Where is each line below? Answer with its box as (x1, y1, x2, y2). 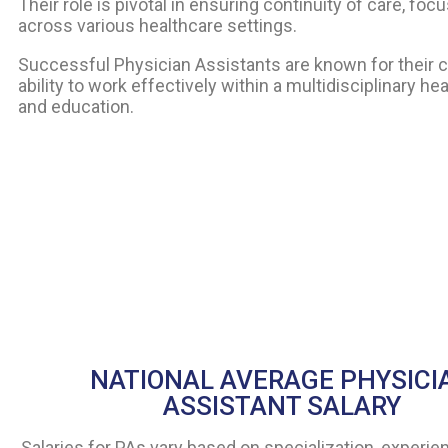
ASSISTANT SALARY (162, 391, 401, 422)
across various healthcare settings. (18, 15, 297, 37)
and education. (18, 96, 134, 118)
